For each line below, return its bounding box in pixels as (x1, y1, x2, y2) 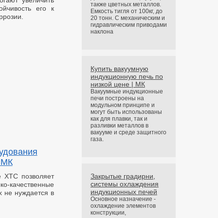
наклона (90, 28, 113, 35)
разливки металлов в (90, 122, 148, 129)
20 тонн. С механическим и (90, 15, 165, 21)
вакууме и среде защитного (90, 129, 166, 136)
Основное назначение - (90, 196, 156, 202)
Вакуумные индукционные (90, 88, 163, 95)
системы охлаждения (90, 180, 159, 188)
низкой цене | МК (90, 80, 145, 88)
